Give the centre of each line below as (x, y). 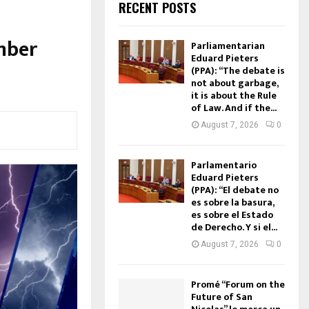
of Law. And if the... (233, 108)
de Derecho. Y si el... (234, 227)
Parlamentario (223, 165)
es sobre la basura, (232, 202)
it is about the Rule (233, 96)
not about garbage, (234, 83)
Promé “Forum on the (238, 285)
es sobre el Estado (232, 215)
